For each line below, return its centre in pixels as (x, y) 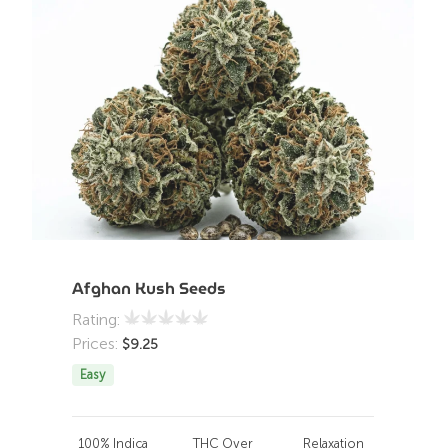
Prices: (97, 343)
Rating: (98, 319)
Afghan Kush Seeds (149, 288)
